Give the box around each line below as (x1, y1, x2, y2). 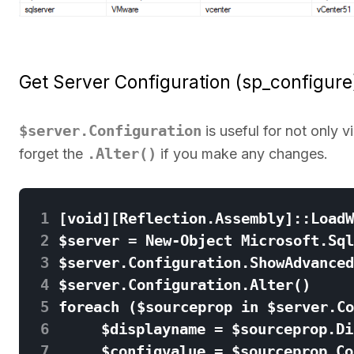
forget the (19, 145, 87, 163)
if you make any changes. (156, 145, 328, 163)
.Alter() (87, 145, 156, 163)
